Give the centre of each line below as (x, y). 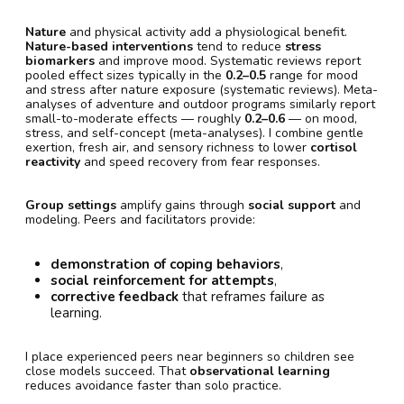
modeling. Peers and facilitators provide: (140, 219)
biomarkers (60, 60)
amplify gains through (182, 205)
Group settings (71, 205)
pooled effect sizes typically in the (125, 75)
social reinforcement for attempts (162, 280)
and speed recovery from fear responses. (200, 161)
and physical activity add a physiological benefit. (207, 32)
